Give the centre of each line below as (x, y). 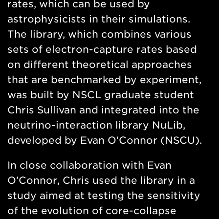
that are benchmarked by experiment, (104, 80)
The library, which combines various (99, 34)
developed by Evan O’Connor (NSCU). (105, 141)
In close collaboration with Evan (89, 165)
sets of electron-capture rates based (102, 50)
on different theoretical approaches (100, 65)
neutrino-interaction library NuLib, (96, 125)
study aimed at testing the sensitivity (104, 196)
